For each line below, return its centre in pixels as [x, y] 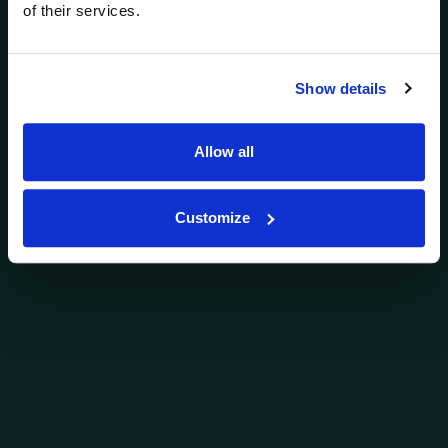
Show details [341, 88]
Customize [213, 217]
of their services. [81, 11]
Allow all [224, 152]
